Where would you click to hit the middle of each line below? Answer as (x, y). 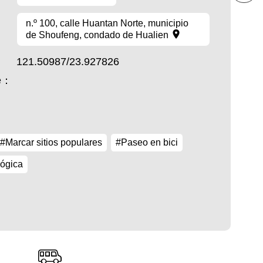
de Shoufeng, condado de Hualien (97, 35)
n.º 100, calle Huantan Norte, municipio (107, 23)
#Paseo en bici (146, 142)
